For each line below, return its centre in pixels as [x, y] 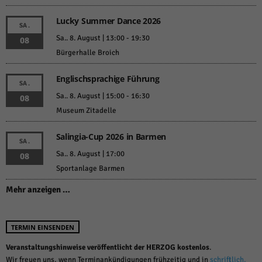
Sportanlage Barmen [90, 169]
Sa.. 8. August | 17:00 [90, 154]
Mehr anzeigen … [38, 190]
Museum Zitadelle [86, 111]
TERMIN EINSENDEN [43, 227]
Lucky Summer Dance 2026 [108, 21]
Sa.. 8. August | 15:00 [90, 96]
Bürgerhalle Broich [87, 53]
